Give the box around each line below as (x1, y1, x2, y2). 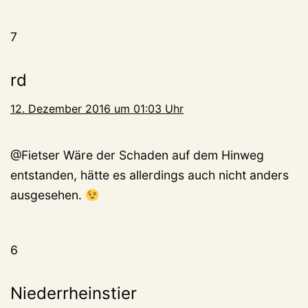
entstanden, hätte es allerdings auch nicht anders (10, 168, 289, 183)
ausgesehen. (10, 188, 85, 203)
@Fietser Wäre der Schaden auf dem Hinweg (10, 148, 264, 163)
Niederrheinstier (10, 283, 137, 304)
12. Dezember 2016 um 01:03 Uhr (10, 102, 184, 116)
